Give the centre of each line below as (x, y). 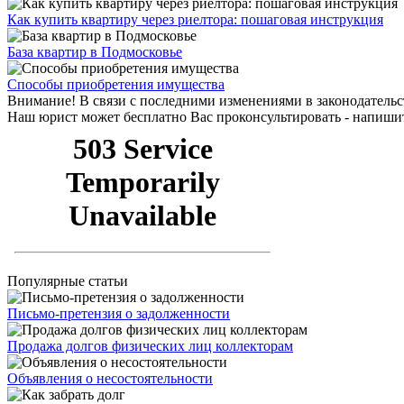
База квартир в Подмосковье (95, 52)
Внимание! (43, 101)
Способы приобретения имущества (116, 85)
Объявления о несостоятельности (110, 379)
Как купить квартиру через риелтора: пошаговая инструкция (195, 20)
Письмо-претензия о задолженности (119, 314)
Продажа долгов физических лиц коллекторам (150, 346)
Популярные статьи (68, 281)
